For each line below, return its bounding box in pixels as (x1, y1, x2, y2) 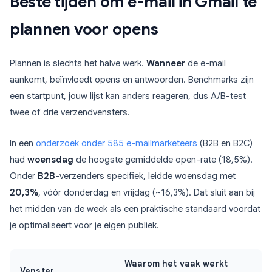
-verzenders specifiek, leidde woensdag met (55, 171, 236, 182)
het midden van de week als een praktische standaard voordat (10, 203, 260, 215)
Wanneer (146, 58, 185, 69)
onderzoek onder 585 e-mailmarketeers (36, 138, 197, 149)
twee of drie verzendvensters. (10, 107, 130, 118)
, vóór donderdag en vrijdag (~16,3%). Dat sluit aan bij (38, 187, 255, 199)
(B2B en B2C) (197, 138, 253, 149)
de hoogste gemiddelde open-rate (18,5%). (73, 154, 253, 166)
